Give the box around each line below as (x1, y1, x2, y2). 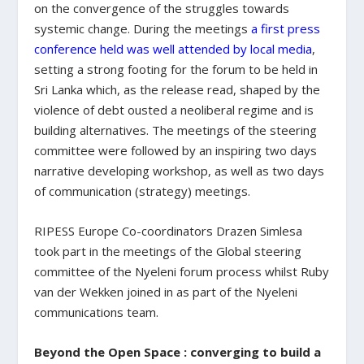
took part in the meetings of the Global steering (34, 242, 302, 259)
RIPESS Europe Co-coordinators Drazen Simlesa (34, 222, 303, 239)
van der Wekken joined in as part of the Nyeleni (34, 283, 298, 300)
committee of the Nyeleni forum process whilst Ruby (34, 262, 330, 279)
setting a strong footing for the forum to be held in (34, 60, 318, 77)
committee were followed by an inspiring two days (34, 141, 318, 158)
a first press (251, 19, 321, 37)
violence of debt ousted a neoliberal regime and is (34, 101, 314, 118)
